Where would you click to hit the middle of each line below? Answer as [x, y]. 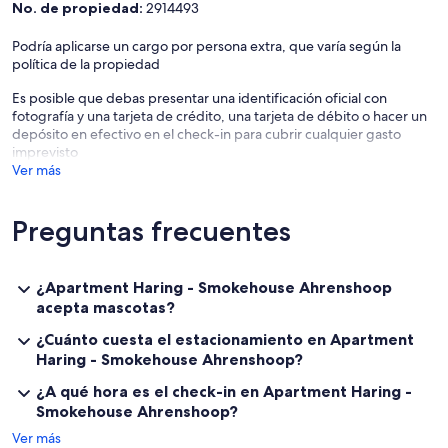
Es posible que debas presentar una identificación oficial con [199, 98]
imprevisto [45, 152]
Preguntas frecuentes [151, 231]
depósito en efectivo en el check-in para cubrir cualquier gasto [206, 134]
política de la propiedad [86, 64]
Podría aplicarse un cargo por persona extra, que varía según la [206, 46]
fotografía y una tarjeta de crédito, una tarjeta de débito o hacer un [219, 116]
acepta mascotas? [105, 307]
